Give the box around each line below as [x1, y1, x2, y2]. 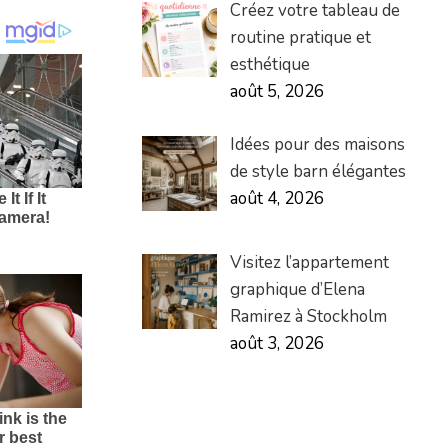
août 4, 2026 [229, 186, 324, 210]
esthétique [229, 53, 310, 77]
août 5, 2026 [229, 80, 324, 104]
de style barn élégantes [229, 159, 406, 183]
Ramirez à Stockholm [229, 304, 387, 328]
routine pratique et [229, 26, 371, 50]
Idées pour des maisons [229, 132, 405, 156]
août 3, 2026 [229, 331, 324, 355]
